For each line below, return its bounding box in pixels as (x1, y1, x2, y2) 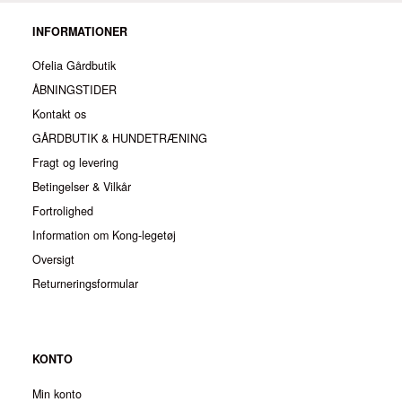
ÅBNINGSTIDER (32, 82, 117, 99)
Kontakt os (32, 106, 86, 123)
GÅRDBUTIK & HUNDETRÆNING (32, 130, 207, 147)
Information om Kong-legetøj (32, 227, 176, 244)
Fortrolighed (32, 203, 93, 220)
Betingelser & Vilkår (32, 179, 131, 196)
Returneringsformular (32, 275, 138, 293)
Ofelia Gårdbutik (32, 57, 116, 74)
